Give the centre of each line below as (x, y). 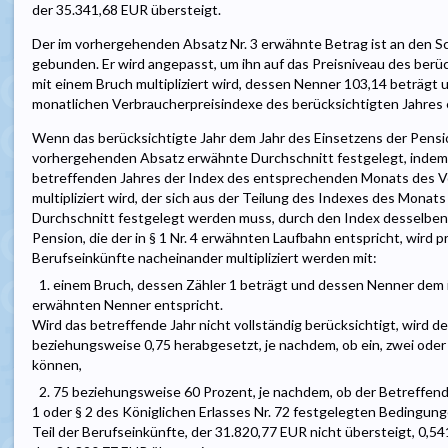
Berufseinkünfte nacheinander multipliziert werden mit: (204, 258)
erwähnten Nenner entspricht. (127, 305)
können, (57, 365)
